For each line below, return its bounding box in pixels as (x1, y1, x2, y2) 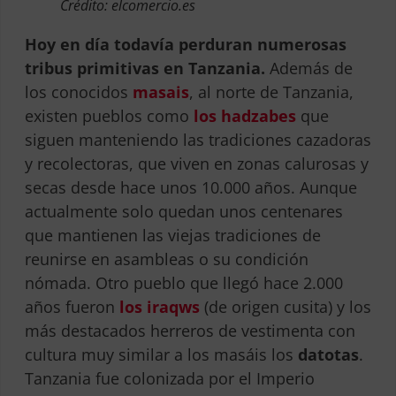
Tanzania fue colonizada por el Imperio (24, 368, 315, 390)
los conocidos (24, 81, 133, 103)
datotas (297, 344, 359, 366)
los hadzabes (188, 105, 296, 127)
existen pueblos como (24, 105, 189, 127)
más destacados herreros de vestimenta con (24, 320, 355, 342)
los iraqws (118, 296, 200, 318)
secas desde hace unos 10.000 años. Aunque (24, 177, 357, 199)
